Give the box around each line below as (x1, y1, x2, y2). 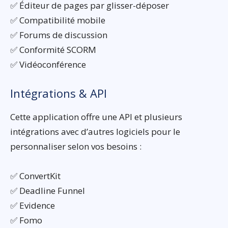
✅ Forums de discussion (10, 28, 107, 41)
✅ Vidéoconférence (10, 58, 86, 70)
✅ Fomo (10, 214, 42, 226)
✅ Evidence (10, 199, 55, 211)
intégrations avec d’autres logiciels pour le (10, 125, 180, 137)
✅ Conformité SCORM (10, 43, 96, 55)
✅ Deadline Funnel (10, 184, 85, 196)
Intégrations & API (10, 85, 107, 101)
